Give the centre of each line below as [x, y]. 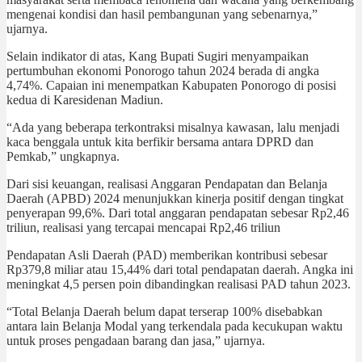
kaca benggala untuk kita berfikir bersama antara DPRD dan [160, 141]
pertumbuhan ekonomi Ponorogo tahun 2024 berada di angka [163, 70]
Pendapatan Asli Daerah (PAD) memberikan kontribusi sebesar [167, 255]
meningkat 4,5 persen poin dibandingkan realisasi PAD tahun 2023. [179, 284]
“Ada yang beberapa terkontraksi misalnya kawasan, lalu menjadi [173, 127]
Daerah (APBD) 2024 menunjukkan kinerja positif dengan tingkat [175, 198]
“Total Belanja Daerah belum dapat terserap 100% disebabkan [164, 311]
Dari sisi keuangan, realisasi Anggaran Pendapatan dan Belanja [167, 183]
